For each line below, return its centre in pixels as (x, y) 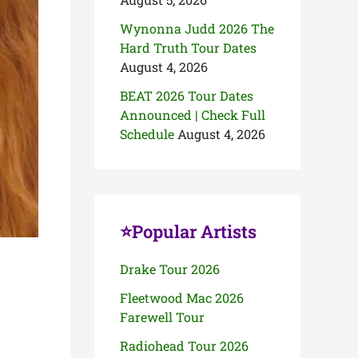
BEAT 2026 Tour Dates (187, 95)
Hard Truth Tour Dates (188, 48)
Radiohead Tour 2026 (184, 346)
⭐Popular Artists (188, 231)
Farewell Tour (162, 317)
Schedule (147, 134)
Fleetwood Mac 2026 (182, 298)
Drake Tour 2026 (171, 269)
